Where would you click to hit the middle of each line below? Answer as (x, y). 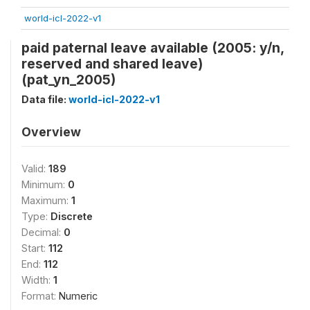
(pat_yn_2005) (69, 80)
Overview (51, 132)
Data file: (45, 99)
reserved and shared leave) (112, 64)
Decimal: (43, 232)
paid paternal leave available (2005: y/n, (153, 48)
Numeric (78, 296)
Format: (40, 296)
